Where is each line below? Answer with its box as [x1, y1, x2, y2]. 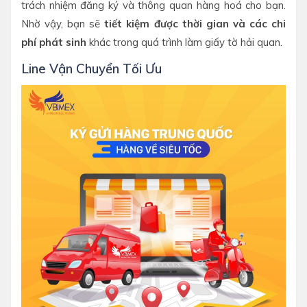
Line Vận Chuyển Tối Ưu [21, 60, 162, 77]
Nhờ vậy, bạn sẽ [21, 16, 105, 30]
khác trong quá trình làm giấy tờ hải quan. [89, 35, 282, 49]
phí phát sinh [21, 35, 89, 49]
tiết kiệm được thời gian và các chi [104, 16, 286, 30]
